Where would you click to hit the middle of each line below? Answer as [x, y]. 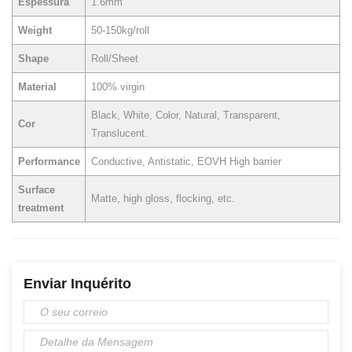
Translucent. [119, 134]
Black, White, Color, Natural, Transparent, [185, 115]
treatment [40, 208]
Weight [35, 31]
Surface [36, 190]
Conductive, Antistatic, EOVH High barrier [186, 162]
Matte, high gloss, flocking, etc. [163, 199]
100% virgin [117, 87]
